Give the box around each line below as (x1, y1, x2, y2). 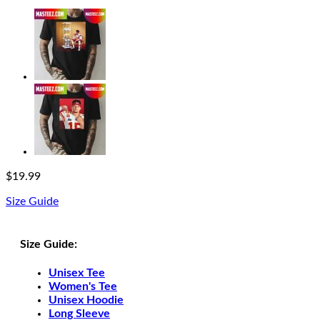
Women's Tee (49, 281, 117, 293)
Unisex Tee (49, 267, 105, 279)
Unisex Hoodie (49, 294, 124, 306)
